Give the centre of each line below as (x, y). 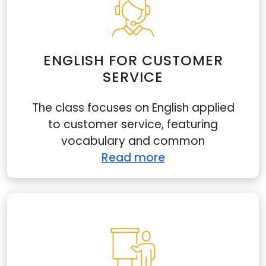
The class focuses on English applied (133, 108)
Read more (133, 158)
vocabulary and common (133, 141)
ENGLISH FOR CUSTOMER (133, 60)
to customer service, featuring (133, 124)
